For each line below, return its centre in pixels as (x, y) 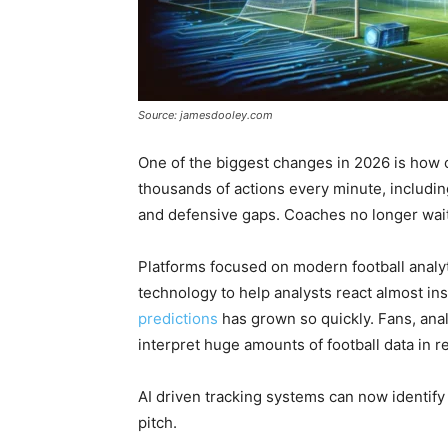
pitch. (157, 423)
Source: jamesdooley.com (205, 115)
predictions (178, 319)
